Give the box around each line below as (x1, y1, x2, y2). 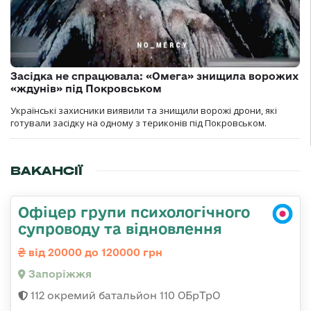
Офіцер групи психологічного (18, 203, 250, 221)
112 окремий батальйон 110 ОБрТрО (28, 289, 220, 302)
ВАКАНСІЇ (10, 163, 83, 179)
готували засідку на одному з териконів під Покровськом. (10, 117, 267, 130)
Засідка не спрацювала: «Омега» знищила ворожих (10, 70, 299, 83)
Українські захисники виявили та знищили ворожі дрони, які (10, 104, 277, 117)
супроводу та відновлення (18, 220, 222, 237)
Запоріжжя (26, 268, 92, 280)
